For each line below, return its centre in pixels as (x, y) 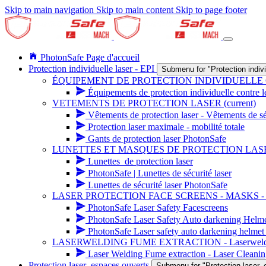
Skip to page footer (211, 10)
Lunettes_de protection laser (140, 161)
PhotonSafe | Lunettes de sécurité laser (160, 173)
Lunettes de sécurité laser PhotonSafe (158, 185)
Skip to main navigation (49, 10)
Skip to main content (135, 10)
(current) (240, 103)
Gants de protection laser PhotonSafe (157, 139)
